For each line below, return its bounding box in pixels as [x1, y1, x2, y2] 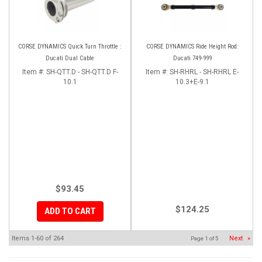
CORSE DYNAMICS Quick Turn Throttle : [18, 42, 122, 50]
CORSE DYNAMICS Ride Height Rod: [146, 42, 239, 50]
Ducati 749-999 [173, 54, 212, 62]
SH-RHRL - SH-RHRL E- [170, 67, 239, 76]
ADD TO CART [44, 205, 96, 216]
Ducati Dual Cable [46, 54, 94, 62]
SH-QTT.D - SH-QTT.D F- [46, 67, 118, 76]
